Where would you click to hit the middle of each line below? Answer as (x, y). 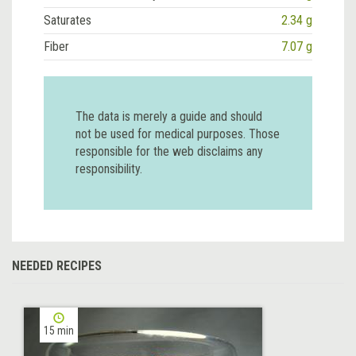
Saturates (68, 20)
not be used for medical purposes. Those (178, 133)
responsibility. (109, 168)
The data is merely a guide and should (169, 116)
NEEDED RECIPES (57, 265)
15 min (59, 330)
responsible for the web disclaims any (169, 151)
